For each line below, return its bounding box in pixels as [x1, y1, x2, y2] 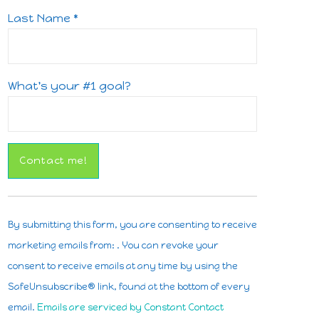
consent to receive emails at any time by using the [8, 260, 238, 271]
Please [7, 254, 46, 268]
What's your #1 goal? [8, 78, 131, 93]
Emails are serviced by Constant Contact [37, 301, 224, 313]
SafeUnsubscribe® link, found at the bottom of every [8, 281, 250, 292]
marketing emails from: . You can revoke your [8, 239, 219, 251]
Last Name [8, 11, 73, 25]
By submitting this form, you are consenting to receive [8, 219, 257, 230]
